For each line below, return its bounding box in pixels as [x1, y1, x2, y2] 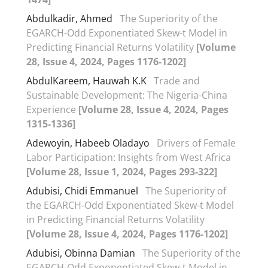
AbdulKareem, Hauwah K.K [26, 74, 147, 87]
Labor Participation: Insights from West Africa [26, 150, 231, 164]
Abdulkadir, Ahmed [26, 11, 115, 25]
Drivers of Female [157, 136, 236, 150]
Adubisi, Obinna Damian [26, 246, 135, 260]
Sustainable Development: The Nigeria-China [26, 88, 227, 102]
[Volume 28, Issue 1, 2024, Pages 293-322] [26, 165, 217, 178]
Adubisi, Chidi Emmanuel [26, 184, 138, 197]
